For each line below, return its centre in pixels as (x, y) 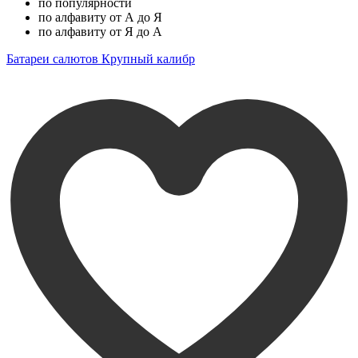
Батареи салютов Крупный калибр (101, 58)
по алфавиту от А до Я (100, 17)
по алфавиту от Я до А (100, 31)
